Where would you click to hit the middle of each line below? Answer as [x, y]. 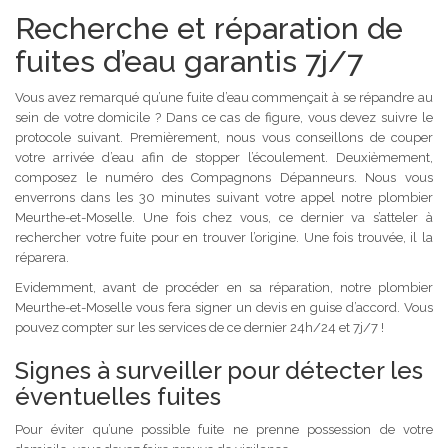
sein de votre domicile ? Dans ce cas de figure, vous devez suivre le [224, 117]
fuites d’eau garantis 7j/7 [189, 61]
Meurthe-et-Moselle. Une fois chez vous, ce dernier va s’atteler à [224, 217]
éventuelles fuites [118, 396]
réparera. [42, 257]
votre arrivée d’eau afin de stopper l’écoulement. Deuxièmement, [224, 157]
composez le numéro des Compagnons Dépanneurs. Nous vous [224, 177]
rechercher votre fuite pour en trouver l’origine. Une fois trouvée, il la [224, 237]
